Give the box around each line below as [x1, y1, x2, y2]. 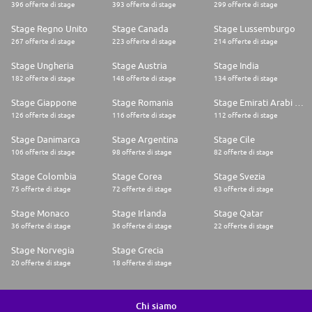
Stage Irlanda [112, 208, 167, 219]
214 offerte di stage [213, 37, 278, 46]
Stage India [213, 60, 259, 72]
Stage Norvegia [11, 244, 75, 256]
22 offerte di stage [213, 221, 274, 231]
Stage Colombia [11, 171, 77, 182]
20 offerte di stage [11, 258, 71, 267]
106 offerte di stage [11, 148, 75, 157]
